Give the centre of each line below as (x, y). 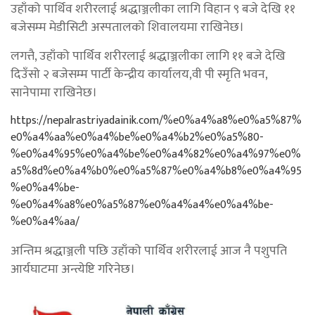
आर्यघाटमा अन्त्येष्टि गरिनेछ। (73, 269)
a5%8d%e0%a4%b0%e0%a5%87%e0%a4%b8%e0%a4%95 (156, 171)
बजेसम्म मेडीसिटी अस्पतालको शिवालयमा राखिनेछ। (127, 27)
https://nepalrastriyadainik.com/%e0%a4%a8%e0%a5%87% (156, 120)
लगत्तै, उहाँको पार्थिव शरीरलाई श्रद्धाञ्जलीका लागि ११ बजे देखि (148, 56)
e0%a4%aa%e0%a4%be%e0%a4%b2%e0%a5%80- (137, 137)
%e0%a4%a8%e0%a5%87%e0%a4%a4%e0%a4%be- (142, 205)
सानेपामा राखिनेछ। (54, 92)
